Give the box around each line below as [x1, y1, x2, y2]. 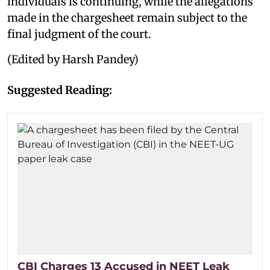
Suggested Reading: [7, 83, 112, 97]
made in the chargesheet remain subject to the [7, 11, 247, 25]
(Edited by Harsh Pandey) [7, 52, 139, 66]
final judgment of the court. [7, 27, 151, 41]
